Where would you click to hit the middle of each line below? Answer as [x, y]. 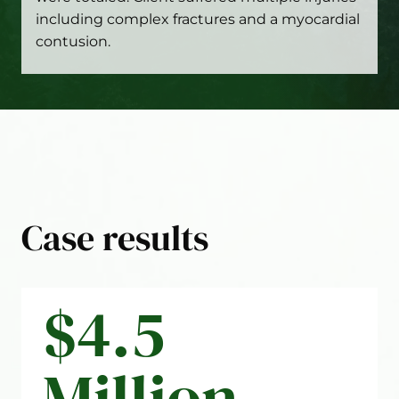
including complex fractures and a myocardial [198, 19]
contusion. [73, 41]
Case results [115, 238]
